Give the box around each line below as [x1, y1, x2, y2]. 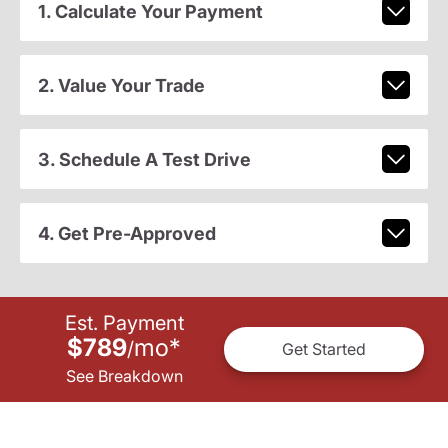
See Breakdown [65, 365, 183, 386]
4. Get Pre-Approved [37, 222, 216, 244]
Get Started [282, 339, 366, 360]
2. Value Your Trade [37, 74, 205, 96]
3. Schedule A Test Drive [37, 148, 251, 170]
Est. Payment [64, 310, 184, 335]
